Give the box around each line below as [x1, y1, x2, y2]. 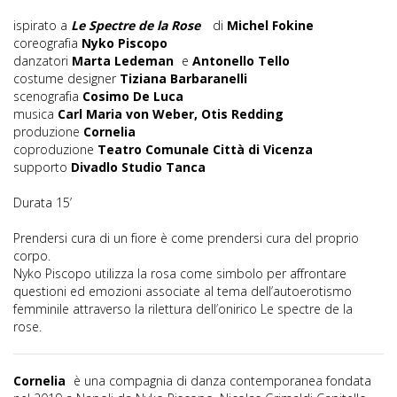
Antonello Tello [192, 52, 290, 70]
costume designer [13, 70, 120, 88]
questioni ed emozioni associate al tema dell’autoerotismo [13, 283, 352, 300]
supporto [13, 159, 71, 176]
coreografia [13, 35, 82, 52]
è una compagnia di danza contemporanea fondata [70, 372, 371, 390]
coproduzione [13, 141, 94, 159]
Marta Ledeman [72, 52, 174, 70]
